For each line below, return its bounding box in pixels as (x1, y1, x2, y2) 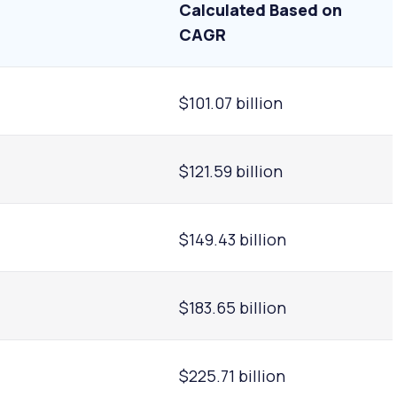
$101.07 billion (178, 92, 283, 114)
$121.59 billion (178, 160, 283, 183)
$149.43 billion (178, 229, 286, 251)
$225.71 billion (178, 365, 285, 387)
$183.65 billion (178, 297, 286, 319)
